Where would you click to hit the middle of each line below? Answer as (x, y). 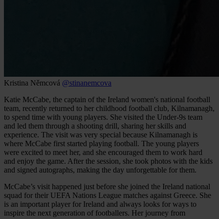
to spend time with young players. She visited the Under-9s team (103, 117)
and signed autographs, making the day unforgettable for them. (100, 170)
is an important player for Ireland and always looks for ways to (100, 204)
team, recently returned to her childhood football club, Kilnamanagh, (109, 108)
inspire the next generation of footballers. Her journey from (95, 213)
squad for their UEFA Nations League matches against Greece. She (108, 195)
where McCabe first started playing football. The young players (101, 143)
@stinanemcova (87, 83)
